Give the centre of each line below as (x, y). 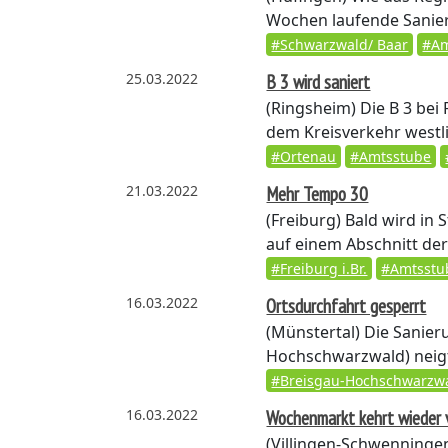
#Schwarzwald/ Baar (340, 44)
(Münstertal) (313, 332)
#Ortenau (304, 156)
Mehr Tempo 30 (317, 193)
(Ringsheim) (311, 108)
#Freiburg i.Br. (319, 268)
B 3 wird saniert (318, 81)
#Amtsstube (391, 156)
